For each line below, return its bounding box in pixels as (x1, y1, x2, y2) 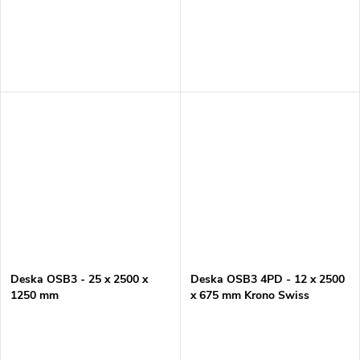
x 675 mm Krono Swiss (190, 288, 309, 304)
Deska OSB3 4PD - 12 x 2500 (190, 272, 345, 288)
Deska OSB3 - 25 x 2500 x (10, 272, 148, 288)
